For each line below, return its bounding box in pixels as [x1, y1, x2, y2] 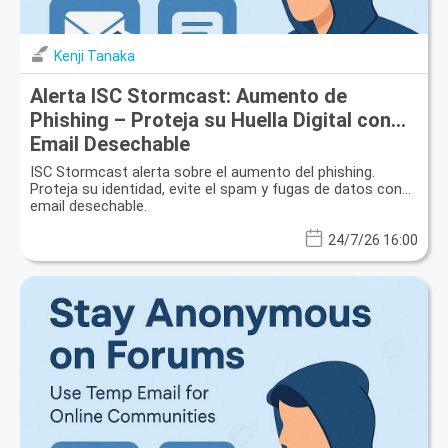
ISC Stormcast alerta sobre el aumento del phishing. [30, 163, 375, 182]
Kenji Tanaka [54, 48, 135, 65]
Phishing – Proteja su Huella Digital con [30, 108, 391, 133]
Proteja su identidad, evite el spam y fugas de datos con [30, 180, 402, 199]
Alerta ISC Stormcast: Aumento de [30, 84, 347, 109]
